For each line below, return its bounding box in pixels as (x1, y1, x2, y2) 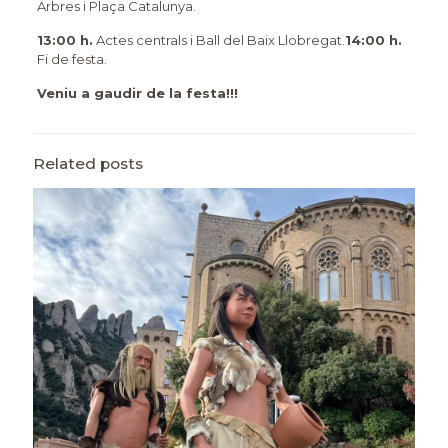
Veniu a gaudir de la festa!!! (36, 85, 238, 102)
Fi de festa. (36, 51, 107, 68)
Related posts (33, 154, 143, 174)
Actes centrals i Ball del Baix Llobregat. (92, 32, 345, 49)
